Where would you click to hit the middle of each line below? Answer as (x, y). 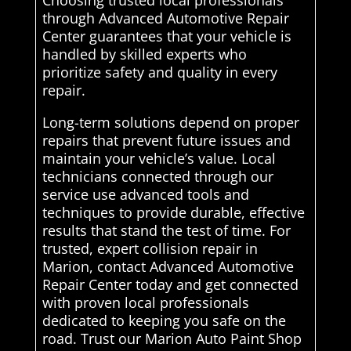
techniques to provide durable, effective (173, 213)
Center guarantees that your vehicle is (166, 36)
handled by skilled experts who (144, 54)
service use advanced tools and (145, 195)
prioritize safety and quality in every (159, 72)
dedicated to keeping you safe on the (164, 321)
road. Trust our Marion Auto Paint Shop (172, 339)
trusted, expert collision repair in (150, 249)
